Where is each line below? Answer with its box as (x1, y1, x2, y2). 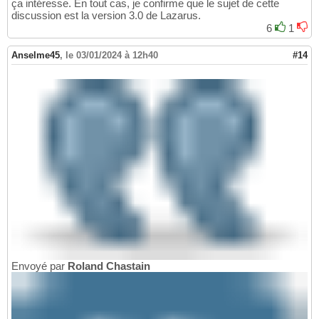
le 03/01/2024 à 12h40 (66, 49, 158, 61)
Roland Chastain (68, 259, 150, 272)
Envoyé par (11, 259, 68, 272)
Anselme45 (11, 49, 60, 61)
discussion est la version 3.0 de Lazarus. (11, 9, 201, 21)
